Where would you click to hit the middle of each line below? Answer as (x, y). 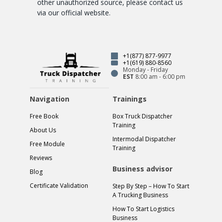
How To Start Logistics (144, 209)
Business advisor (143, 168)
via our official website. (74, 12)
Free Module (47, 144)
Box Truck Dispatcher (143, 116)
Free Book (44, 116)
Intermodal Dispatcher (144, 139)
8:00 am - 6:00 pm (160, 76)
